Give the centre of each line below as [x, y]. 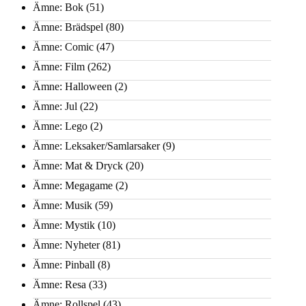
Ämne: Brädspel [68, 27]
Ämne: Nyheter [66, 245]
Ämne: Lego [60, 126]
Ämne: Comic [63, 47]
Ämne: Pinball [64, 265]
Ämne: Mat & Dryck [78, 166]
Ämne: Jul [55, 107]
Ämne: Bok [58, 8]
